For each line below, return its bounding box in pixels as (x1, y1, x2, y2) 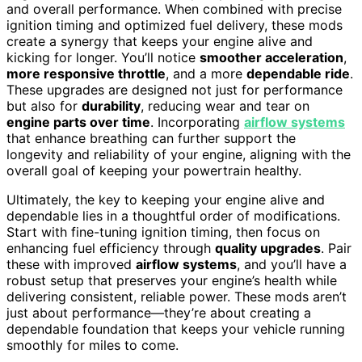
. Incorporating (150, 114, 244, 131)
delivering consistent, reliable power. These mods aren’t (6, 288, 347, 305)
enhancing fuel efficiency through (6, 240, 215, 257)
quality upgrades (215, 240, 321, 257)
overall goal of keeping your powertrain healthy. (6, 162, 301, 179)
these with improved (6, 256, 136, 273)
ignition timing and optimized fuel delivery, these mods (6, 17, 343, 34)
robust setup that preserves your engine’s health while (6, 272, 337, 289)
